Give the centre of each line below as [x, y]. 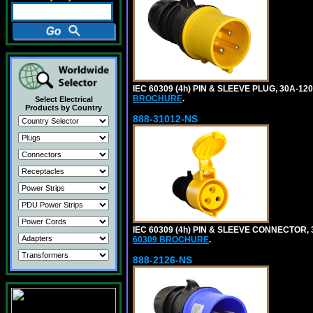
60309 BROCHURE [171, 239]
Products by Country [64, 108]
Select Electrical [64, 99]
